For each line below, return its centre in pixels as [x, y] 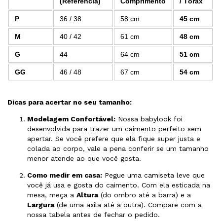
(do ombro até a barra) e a [145, 195]
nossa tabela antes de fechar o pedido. [93, 215]
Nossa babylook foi [149, 119]
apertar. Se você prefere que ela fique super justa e [114, 139]
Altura [87, 195]
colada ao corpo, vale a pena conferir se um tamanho [118, 149]
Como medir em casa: [65, 175]
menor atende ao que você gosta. [84, 159]
